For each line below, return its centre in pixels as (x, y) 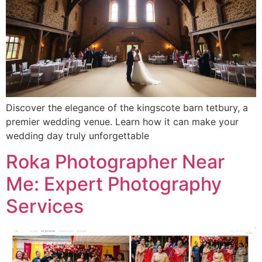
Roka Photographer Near (115, 162)
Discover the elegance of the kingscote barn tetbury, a (127, 107)
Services (45, 206)
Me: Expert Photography (114, 184)
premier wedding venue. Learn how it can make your (122, 121)
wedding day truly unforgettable (77, 135)
